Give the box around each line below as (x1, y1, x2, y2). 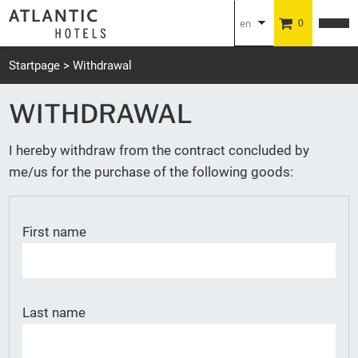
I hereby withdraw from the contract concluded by (9, 142, 309, 158)
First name (22, 224, 86, 240)
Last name (22, 304, 86, 320)
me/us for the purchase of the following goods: (9, 164, 293, 180)
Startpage (9, 58, 60, 73)
